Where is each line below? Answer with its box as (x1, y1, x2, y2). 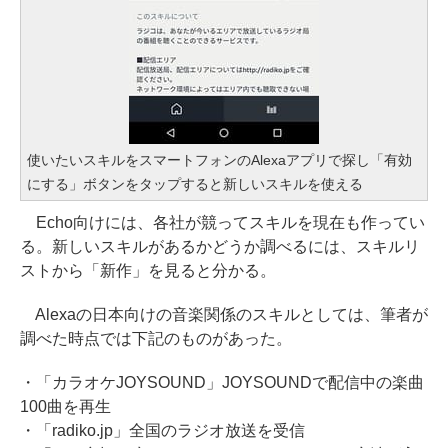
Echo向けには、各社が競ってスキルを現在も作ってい (20, 214, 425, 231)
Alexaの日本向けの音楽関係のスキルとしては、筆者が (20, 306, 428, 323)
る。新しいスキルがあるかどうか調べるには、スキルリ (20, 238, 420, 255)
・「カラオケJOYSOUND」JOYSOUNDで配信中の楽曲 (20, 374, 424, 391)
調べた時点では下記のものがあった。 (20, 330, 292, 347)
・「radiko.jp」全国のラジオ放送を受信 (20, 422, 305, 439)
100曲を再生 (20, 398, 111, 415)
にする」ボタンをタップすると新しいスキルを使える (27, 176, 363, 192)
